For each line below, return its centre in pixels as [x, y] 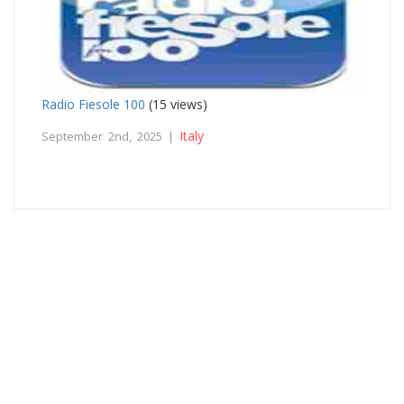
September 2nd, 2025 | [110, 136]
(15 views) [176, 104]
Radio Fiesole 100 [93, 104]
